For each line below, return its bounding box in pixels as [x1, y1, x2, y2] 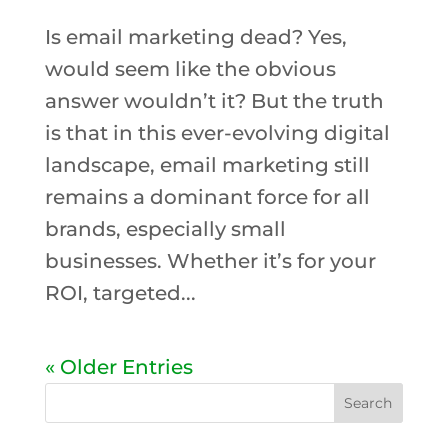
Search [344, 393, 393, 412]
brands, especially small [44, 216, 286, 241]
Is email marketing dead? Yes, [44, 24, 347, 49]
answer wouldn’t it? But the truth [44, 88, 384, 113]
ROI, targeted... [44, 280, 196, 305]
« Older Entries [44, 354, 193, 379]
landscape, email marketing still [44, 152, 370, 177]
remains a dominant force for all [44, 184, 370, 209]
